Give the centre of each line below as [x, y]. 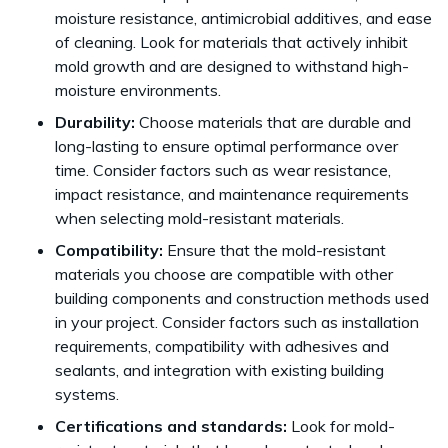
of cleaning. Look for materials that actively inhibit [231, 42]
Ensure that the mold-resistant [276, 250]
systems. [89, 394]
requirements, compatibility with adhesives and [222, 346]
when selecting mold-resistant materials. [201, 218]
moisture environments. [140, 90]
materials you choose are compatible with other [224, 274]
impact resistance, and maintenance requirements [232, 194]
